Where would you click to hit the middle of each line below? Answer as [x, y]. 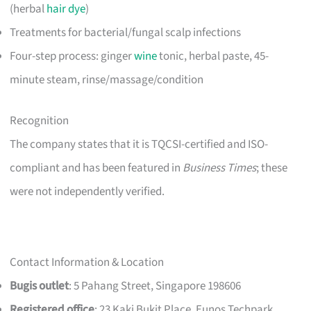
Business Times [220, 168]
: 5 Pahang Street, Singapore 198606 [155, 286]
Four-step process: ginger [72, 56]
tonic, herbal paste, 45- [213, 56]
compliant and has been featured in [96, 168]
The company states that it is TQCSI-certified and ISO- [139, 145]
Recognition [40, 121]
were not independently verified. [87, 192]
